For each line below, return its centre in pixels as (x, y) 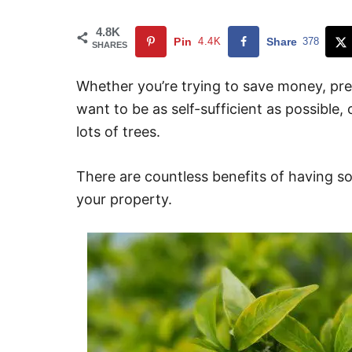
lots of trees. (118, 131)
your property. (124, 199)
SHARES (110, 45)
